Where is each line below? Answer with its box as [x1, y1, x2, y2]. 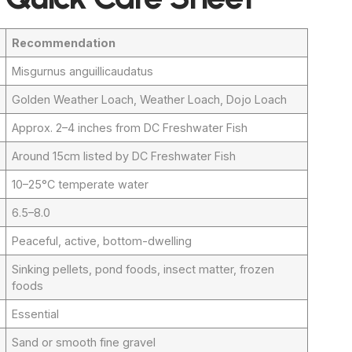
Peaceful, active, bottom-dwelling [12, 233, 192, 247]
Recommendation [12, 35, 116, 49]
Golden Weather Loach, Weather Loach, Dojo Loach [12, 92, 288, 106]
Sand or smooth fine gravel [12, 335, 156, 349]
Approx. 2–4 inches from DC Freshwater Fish [12, 120, 248, 134]
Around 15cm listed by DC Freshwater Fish [12, 148, 236, 163]
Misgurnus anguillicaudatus [12, 64, 154, 78]
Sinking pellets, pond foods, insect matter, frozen [12, 262, 275, 276]
